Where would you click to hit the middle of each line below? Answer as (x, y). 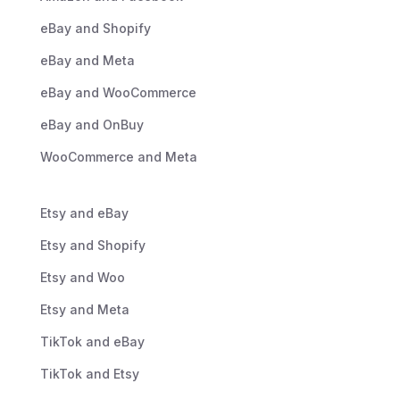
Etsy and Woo (82, 278)
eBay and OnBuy (92, 125)
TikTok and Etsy (89, 374)
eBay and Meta (87, 61)
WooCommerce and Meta (118, 157)
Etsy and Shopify (92, 246)
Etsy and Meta (84, 310)
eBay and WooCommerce (118, 93)
